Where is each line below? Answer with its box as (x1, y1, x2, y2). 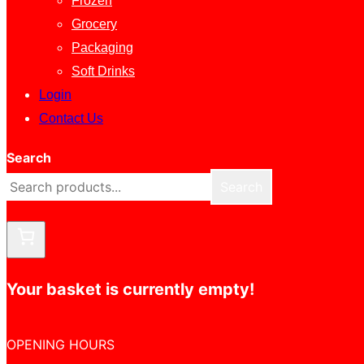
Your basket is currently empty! (6, 279, 254, 299)
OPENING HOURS (6, 336, 115, 353)
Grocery (71, 17, 117, 31)
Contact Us (39, 111, 103, 125)
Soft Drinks (71, 64, 135, 78)
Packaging (71, 41, 133, 54)
